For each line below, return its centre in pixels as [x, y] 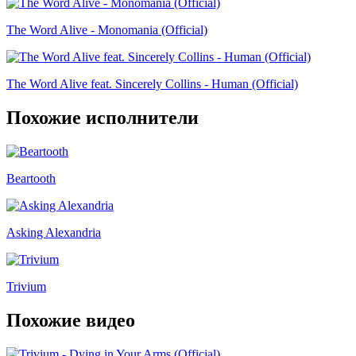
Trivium [26, 286]
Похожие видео [71, 320]
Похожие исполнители [103, 117]
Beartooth [31, 178]
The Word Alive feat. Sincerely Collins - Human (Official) [152, 84]
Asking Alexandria [54, 232]
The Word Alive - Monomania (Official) [107, 30]
